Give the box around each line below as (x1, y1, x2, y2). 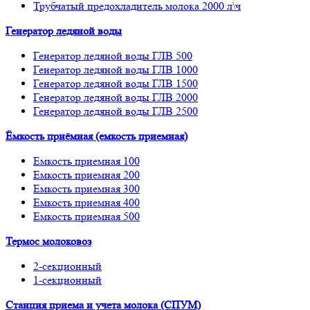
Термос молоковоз (6, 234, 91, 248)
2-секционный (33, 259, 102, 273)
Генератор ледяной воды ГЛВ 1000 (33, 62, 198, 76)
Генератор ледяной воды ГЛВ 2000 (33, 90, 198, 104)
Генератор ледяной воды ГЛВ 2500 (33, 104, 198, 118)
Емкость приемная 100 (33, 154, 140, 167)
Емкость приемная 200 (33, 167, 140, 181)
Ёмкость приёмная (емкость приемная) (6, 129, 188, 143)
